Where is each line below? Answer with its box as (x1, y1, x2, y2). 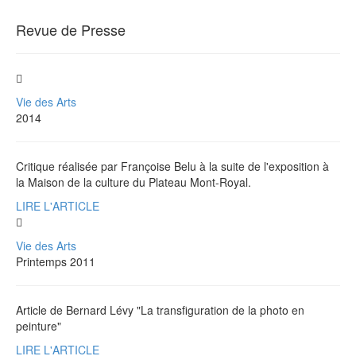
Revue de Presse (16, 18, 126, 40)
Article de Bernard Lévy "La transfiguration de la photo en (16, 301, 304, 318)
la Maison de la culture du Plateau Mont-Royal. (16, 173, 251, 190)
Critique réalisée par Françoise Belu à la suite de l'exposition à (16, 157, 329, 174)
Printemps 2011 (16, 253, 95, 269)
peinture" (16, 317, 61, 334)
